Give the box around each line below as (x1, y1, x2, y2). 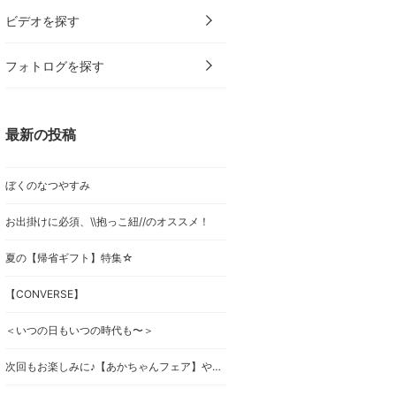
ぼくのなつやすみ (5, 179, 90, 192)
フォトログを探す (5, 58, 104, 73)
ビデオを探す (5, 13, 80, 28)
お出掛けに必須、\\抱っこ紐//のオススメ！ (5, 215, 209, 228)
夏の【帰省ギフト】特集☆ (5, 251, 133, 264)
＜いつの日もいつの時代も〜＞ (5, 324, 154, 337)
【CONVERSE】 (5, 287, 84, 301)
